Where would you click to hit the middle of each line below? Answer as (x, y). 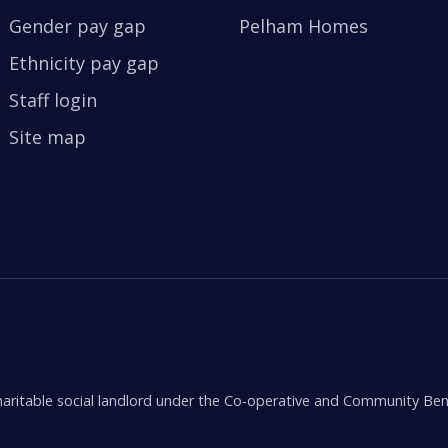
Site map (47, 136)
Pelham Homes (303, 25)
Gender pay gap (77, 25)
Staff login (52, 99)
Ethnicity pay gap (83, 62)
